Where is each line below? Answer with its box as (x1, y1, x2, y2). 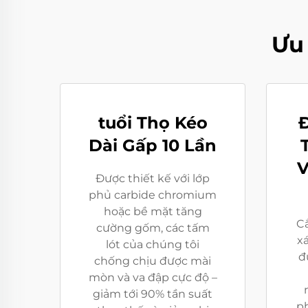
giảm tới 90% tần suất (93, 287, 212, 300)
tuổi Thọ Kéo (98, 112, 208, 133)
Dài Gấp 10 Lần (89, 135, 217, 155)
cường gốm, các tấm (96, 221, 210, 234)
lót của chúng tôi (106, 237, 199, 251)
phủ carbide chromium (89, 188, 217, 201)
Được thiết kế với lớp (96, 171, 210, 185)
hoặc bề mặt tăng (103, 204, 202, 218)
